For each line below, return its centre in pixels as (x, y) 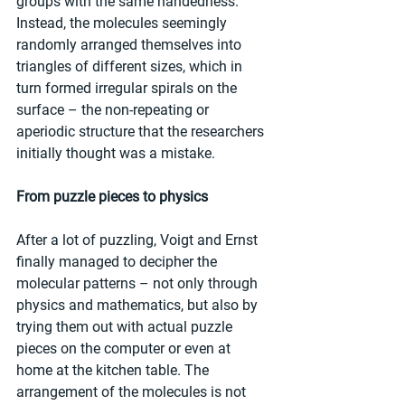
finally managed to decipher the (118, 262)
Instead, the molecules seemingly (123, 24)
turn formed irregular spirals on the (128, 89)
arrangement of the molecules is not (133, 392)
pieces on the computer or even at (125, 349)
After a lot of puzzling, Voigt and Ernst (139, 240)
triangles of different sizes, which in (131, 67)
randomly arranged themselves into (131, 45)
